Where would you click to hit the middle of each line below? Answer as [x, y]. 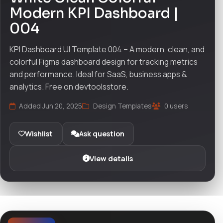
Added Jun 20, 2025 [50, 106]
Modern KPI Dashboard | [94, 13]
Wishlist [39, 133]
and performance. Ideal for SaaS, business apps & [98, 74]
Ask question [102, 133]
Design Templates [122, 106]
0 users [175, 106]
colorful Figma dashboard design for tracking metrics [103, 61]
